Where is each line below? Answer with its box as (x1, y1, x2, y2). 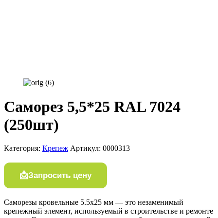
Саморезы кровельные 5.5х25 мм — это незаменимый (4, 198, 183, 207)
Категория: (4, 144, 42, 153)
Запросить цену (28, 170, 91, 180)
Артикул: (70, 144, 103, 153)
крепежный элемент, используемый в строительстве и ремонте (4, 207, 213, 216)
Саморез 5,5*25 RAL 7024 (4, 97, 181, 115)
